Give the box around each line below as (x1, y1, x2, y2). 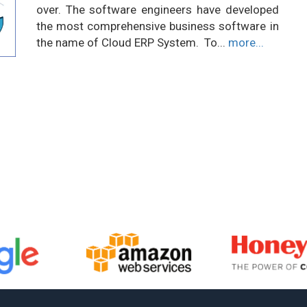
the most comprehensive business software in (36, 19, 279, 33)
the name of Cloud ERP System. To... (36, 36, 228, 49)
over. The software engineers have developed (36, 3, 279, 16)
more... (228, 36, 264, 49)
